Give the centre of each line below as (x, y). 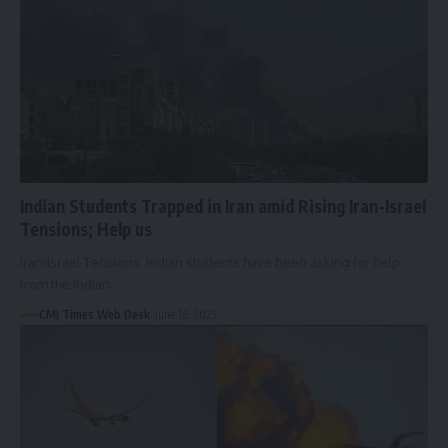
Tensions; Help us (86, 228)
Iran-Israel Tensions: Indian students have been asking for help (210, 261)
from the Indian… (69, 283)
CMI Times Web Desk (94, 314)
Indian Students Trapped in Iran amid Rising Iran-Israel (223, 205)
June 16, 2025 (185, 314)
